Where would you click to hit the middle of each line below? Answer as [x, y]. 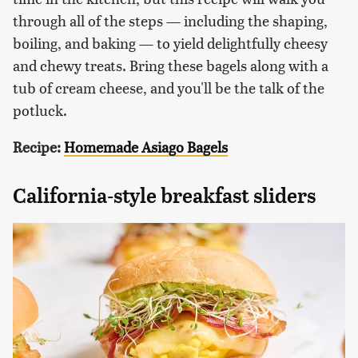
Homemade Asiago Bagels [146, 146]
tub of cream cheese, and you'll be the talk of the [169, 87]
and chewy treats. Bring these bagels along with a [171, 65]
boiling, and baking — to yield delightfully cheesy [170, 42]
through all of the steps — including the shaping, [170, 20]
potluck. [40, 109]
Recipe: [38, 146]
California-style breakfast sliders [164, 195]
